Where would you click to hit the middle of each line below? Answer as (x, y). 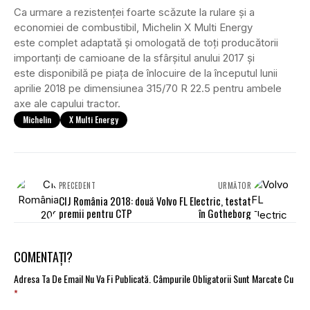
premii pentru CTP (95, 213)
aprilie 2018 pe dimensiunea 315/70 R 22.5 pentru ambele (148, 89)
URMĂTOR (234, 186)
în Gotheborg (225, 213)
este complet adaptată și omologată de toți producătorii (146, 43)
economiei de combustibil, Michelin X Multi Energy (133, 28)
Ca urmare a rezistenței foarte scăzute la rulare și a (134, 12)
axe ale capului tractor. (67, 104)
